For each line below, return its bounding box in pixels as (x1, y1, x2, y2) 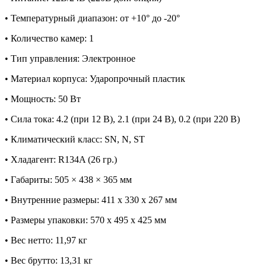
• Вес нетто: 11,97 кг (5, 235, 87, 246)
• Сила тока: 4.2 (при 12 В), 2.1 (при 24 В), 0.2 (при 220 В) (5, 114, 240, 125)
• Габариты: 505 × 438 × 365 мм (5, 175, 132, 185)
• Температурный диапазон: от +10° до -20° (5, 13, 180, 24)
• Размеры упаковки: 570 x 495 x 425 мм (5, 215, 166, 226)
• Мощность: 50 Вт (5, 94, 81, 104)
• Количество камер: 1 (5, 33, 94, 44)
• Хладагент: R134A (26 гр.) (5, 154, 117, 165)
